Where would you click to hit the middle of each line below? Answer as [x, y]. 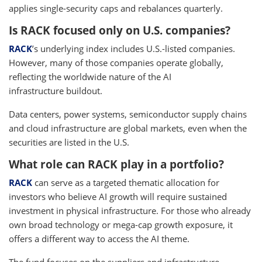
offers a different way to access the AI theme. [99, 239]
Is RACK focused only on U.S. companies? [120, 31]
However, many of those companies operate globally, [116, 63]
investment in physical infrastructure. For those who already [130, 211]
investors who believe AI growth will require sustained [118, 197]
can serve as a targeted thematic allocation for [126, 183]
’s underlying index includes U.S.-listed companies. [134, 49]
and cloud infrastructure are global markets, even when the [128, 128]
